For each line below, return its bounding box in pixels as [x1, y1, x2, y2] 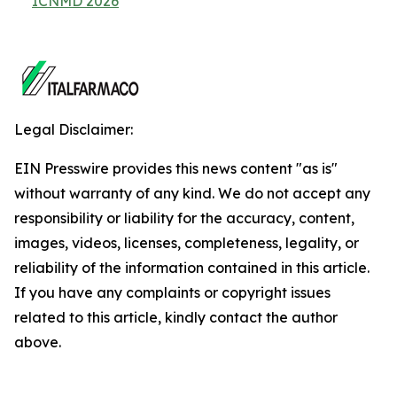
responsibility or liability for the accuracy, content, [14, 209, 354, 227]
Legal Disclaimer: [14, 121, 133, 138]
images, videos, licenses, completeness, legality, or [14, 234, 359, 252]
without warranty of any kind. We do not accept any [14, 184, 370, 202]
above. [14, 333, 61, 351]
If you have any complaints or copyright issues [14, 284, 331, 301]
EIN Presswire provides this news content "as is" [14, 160, 338, 177]
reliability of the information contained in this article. [14, 259, 370, 276]
